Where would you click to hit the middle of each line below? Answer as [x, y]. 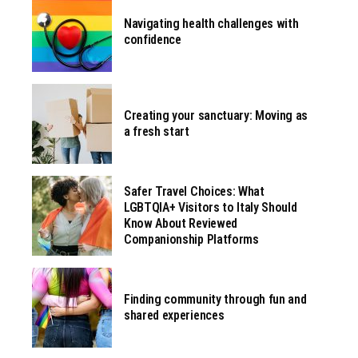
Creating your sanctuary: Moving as [216, 116]
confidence [153, 40]
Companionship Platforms [191, 240]
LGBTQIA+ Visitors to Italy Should [211, 208]
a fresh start [157, 132]
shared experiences [174, 316]
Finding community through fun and [215, 300]
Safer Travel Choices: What [194, 192]
